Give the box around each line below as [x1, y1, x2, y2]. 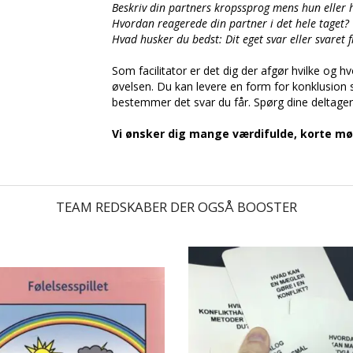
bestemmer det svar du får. [111, 95, 254, 110]
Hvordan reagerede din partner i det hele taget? [111, 16, 349, 32]
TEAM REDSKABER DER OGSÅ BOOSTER [56, 198, 297, 217]
